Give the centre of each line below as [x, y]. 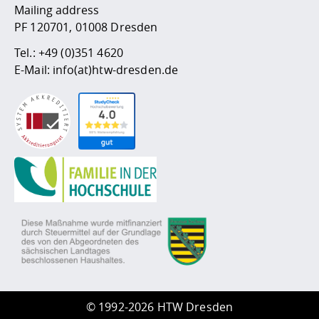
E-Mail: [34, 69]
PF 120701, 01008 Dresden [86, 27]
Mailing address [57, 10]
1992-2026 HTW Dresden [166, 307]
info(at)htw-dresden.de [116, 69]
